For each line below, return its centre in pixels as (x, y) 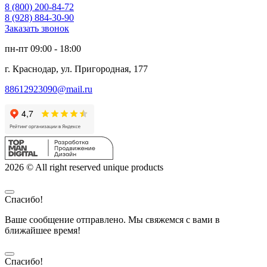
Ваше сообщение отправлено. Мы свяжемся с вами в (112, 219)
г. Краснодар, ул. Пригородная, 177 (76, 69)
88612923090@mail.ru (49, 89)
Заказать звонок (37, 28)
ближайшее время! (43, 230)
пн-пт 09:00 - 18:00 (43, 48)
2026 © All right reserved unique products (84, 167)
